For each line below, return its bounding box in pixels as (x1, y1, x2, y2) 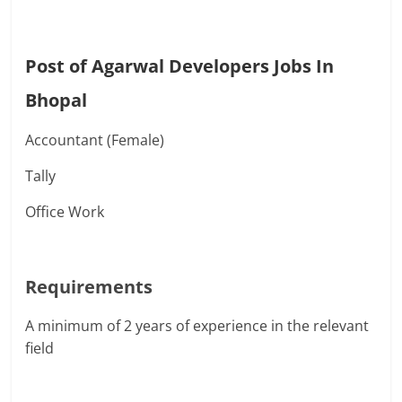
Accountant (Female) (25, 130, 165, 150)
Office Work (25, 202, 105, 222)
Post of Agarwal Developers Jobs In (25, 54, 335, 78)
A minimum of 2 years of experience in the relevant (25, 316, 370, 336)
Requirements (25, 275, 153, 299)
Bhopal (25, 88, 88, 112)
